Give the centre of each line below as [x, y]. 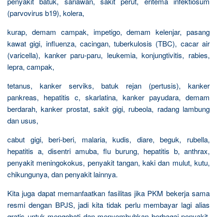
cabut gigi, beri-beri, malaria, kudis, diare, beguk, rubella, [108, 139]
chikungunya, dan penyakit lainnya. [62, 174]
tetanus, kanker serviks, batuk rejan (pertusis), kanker [108, 85]
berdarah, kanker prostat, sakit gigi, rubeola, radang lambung [108, 108]
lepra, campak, [31, 66]
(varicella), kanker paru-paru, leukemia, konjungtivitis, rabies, [108, 55]
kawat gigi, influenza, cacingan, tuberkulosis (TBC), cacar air [108, 43]
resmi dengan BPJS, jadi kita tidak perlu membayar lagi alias [108, 204]
